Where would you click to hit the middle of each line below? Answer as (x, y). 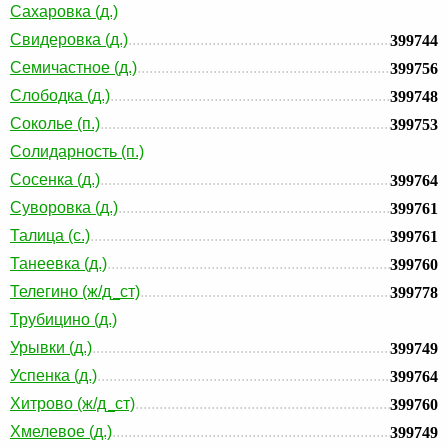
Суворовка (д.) (64, 207)
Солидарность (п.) (77, 151)
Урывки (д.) (51, 347)
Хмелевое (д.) (61, 431)
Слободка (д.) (60, 95)
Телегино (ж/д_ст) (75, 291)
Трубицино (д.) (63, 319)
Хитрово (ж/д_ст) (72, 403)
